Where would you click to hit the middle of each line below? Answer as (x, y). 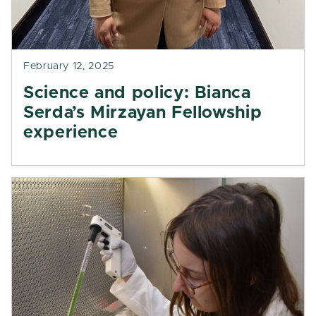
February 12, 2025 (69, 66)
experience (71, 133)
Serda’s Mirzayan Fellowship (143, 113)
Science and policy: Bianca (137, 93)
